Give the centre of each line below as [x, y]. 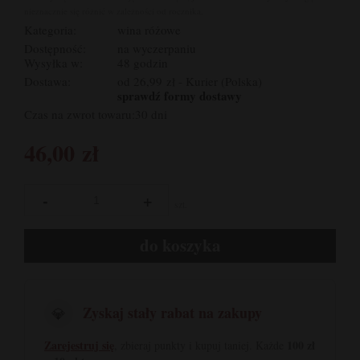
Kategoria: [50, 29]
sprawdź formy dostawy [180, 95]
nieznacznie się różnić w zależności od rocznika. [114, 10]
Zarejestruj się [79, 345]
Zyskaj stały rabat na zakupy [172, 313]
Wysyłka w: [53, 62]
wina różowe [149, 29]
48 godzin [143, 62]
